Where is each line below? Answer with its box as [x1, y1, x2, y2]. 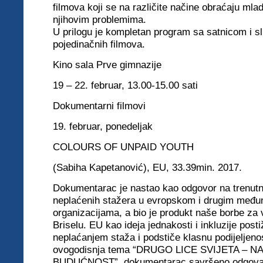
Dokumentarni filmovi [53, 100, 146, 112]
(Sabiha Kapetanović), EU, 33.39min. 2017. [53, 161, 242, 173]
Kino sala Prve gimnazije [53, 59, 161, 70]
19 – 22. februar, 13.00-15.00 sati [53, 79, 198, 91]
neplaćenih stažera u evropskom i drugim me [53, 194, 250, 206]
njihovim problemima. [53, 14, 146, 25]
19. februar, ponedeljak [53, 120, 153, 132]
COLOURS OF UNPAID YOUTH [53, 141, 194, 153]
